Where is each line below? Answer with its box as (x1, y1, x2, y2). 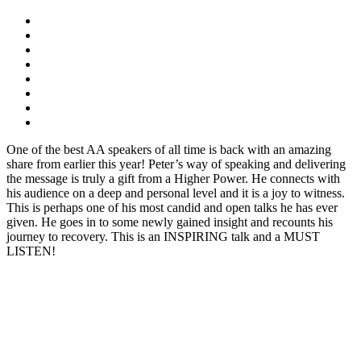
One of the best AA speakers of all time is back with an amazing (6, 142, 331, 156)
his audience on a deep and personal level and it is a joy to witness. (6, 185, 345, 200)
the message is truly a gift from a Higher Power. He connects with (6, 171, 340, 185)
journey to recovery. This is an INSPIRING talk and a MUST (6, 229, 320, 243)
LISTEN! (6, 243, 56, 258)
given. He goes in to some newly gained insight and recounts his (6, 214, 333, 229)
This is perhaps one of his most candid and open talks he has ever (6, 200, 338, 214)
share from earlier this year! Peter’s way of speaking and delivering (6, 156, 346, 171)
